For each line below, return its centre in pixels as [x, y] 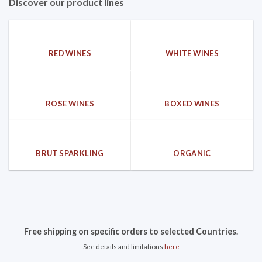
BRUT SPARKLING [70, 154]
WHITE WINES [192, 53]
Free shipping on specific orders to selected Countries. [131, 232]
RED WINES [70, 53]
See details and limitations [123, 247]
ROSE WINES [70, 103]
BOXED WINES [192, 103]
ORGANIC [192, 154]
